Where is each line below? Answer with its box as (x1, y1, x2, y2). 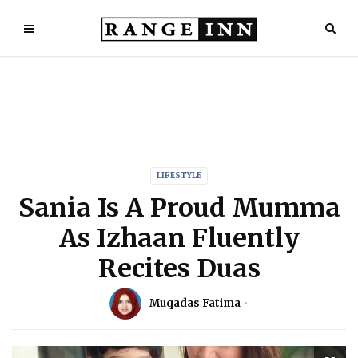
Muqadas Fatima (149, 296, 241, 310)
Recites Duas (97, 253, 261, 284)
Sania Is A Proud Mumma (18, 192, 340, 224)
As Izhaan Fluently (58, 222, 300, 254)
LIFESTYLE (157, 170, 201, 181)
